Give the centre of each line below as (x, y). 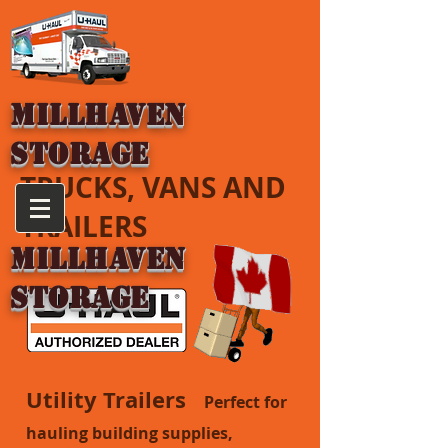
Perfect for (245, 402)
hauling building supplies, (129, 433)
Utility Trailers (115, 399)
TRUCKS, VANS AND (153, 187)
